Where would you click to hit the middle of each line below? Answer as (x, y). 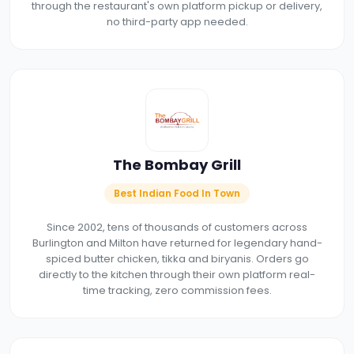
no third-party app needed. (177, 21)
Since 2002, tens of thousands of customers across (177, 227)
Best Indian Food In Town (177, 193)
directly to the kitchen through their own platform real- (177, 274)
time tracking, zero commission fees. (177, 290)
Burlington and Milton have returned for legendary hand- (177, 243)
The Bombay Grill (177, 164)
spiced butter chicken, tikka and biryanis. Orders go (177, 258)
